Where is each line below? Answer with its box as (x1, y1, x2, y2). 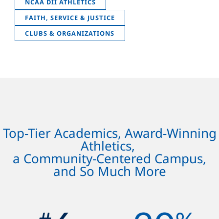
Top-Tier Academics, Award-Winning (2, 124, 217, 142)
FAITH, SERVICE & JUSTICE (25, 13, 115, 22)
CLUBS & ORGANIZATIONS (25, 28, 115, 38)
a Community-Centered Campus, (13, 149, 206, 167)
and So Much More (53, 162, 166, 180)
